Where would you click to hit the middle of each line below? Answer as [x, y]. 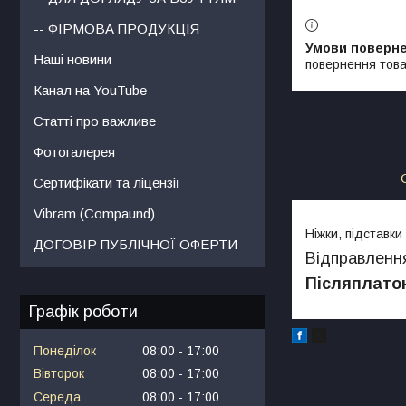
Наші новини [72, 59]
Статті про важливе [95, 121]
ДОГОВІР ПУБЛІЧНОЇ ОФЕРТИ [135, 244]
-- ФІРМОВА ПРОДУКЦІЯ [116, 28]
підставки [374, 233]
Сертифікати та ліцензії [106, 182]
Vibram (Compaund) [94, 213]
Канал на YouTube [90, 90]
